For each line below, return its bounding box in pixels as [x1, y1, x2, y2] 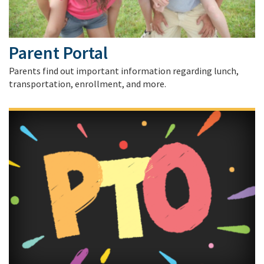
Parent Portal [9, 41, 108, 64]
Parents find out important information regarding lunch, [9, 64, 239, 77]
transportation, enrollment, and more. [9, 77, 166, 90]
